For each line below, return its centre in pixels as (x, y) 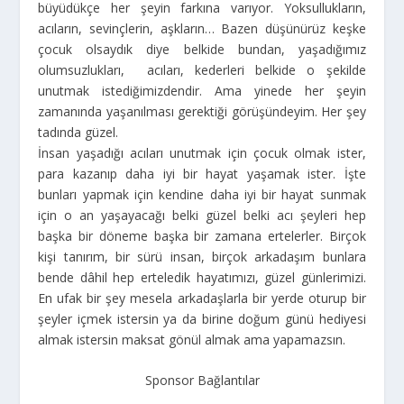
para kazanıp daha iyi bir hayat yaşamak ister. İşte (202, 174)
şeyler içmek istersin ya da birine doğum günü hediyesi (202, 319)
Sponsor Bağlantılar (202, 381)
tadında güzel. (78, 132)
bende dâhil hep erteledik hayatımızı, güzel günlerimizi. (202, 277)
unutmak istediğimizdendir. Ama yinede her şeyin (202, 91)
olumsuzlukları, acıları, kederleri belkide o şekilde (202, 70)
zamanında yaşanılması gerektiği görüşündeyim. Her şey (202, 111)
